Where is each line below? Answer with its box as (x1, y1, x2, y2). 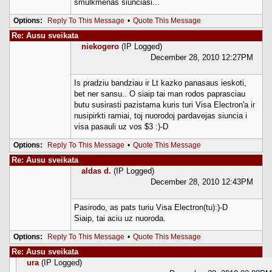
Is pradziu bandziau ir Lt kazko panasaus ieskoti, (74, 78, 246, 87)
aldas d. (81, 166, 111, 175)
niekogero (81, 41, 119, 51)
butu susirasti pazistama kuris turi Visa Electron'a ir (74, 100, 255, 109)
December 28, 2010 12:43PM (151, 177, 253, 186)
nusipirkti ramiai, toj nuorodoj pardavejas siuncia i (74, 110, 247, 120)
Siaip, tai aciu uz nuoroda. (74, 213, 166, 223)
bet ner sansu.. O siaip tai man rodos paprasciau (74, 89, 245, 98)
